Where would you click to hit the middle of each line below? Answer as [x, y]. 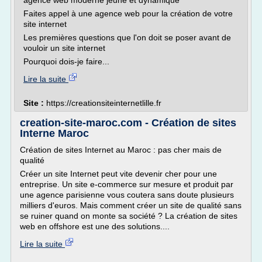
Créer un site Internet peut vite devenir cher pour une [118, 174]
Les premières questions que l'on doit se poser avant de [127, 37]
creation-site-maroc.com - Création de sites [128, 123]
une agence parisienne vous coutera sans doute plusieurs [127, 195]
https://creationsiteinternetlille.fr [104, 103]
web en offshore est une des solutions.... [95, 226]
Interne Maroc [54, 133]
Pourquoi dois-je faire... [66, 61]
